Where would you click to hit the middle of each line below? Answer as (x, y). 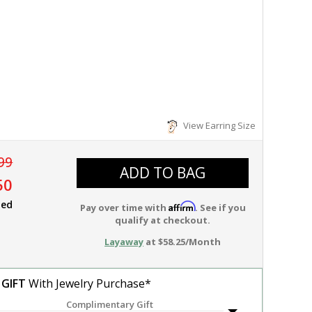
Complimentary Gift (109, 304)
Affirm (181, 206)
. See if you (220, 208)
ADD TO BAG (163, 173)
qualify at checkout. (163, 220)
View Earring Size (217, 125)
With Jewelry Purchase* (89, 283)
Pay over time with (124, 208)
